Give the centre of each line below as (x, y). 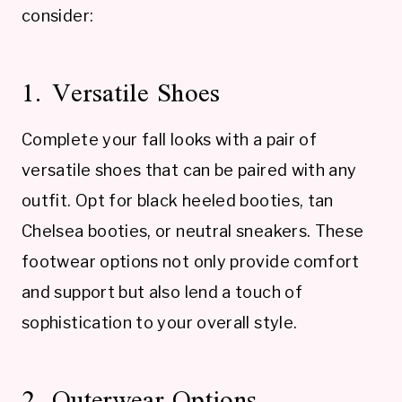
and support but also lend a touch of (162, 292)
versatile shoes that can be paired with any (189, 170)
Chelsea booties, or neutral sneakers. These (193, 231)
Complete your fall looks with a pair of (170, 139)
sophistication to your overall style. (160, 322)
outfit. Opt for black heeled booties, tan (178, 200)
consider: (58, 15)
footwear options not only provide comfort (191, 261)
